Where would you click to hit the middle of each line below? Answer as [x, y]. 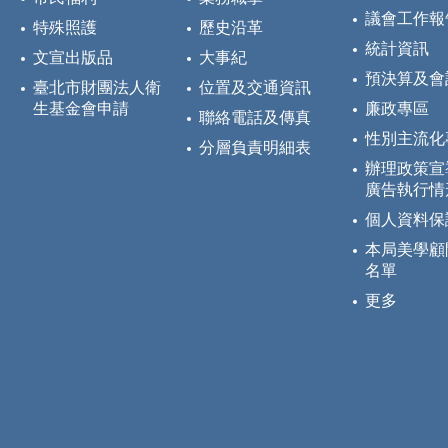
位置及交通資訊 [255, 88]
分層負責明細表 [255, 148]
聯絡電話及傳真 [255, 118]
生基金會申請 [81, 109]
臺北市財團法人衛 [97, 88]
